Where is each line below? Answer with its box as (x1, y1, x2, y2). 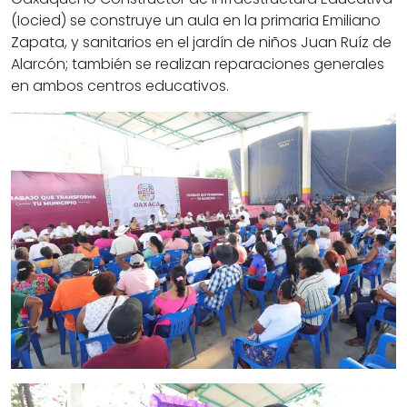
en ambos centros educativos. (11, 75, 229, 97)
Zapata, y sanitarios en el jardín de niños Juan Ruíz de (11, 32, 392, 54)
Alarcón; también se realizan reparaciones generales (11, 54, 384, 75)
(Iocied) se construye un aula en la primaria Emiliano (11, 10, 381, 32)
